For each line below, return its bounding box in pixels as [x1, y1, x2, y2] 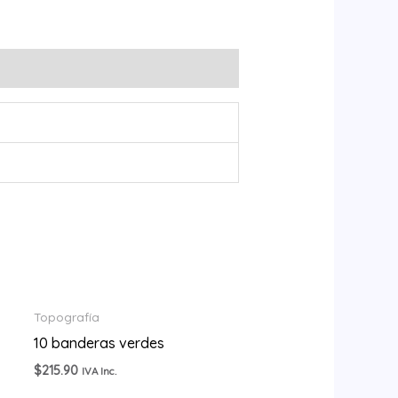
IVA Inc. [81, 363, 116, 378]
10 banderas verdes [33, 333, 164, 352]
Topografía [33, 309, 99, 325]
